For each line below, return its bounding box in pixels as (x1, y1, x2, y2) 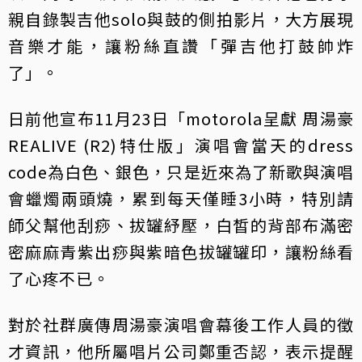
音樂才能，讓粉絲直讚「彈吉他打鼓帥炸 (8, 34, 354, 58)
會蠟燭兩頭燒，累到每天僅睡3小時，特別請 (8, 187, 354, 211)
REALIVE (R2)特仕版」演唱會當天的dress (8, 133, 354, 158)
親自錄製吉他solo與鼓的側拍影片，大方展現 (8, 7, 354, 32)
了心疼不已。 (8, 267, 110, 291)
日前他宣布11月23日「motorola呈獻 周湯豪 (8, 107, 354, 131)
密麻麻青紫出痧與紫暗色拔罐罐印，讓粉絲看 (8, 240, 354, 264)
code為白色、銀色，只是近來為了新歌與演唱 (8, 160, 354, 184)
